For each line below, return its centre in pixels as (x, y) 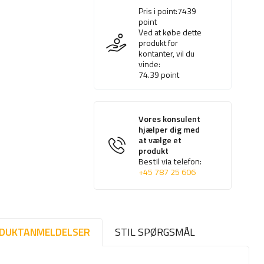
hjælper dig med (169, 130)
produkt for (159, 43)
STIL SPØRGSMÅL (155, 232)
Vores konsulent (170, 119)
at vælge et (160, 141)
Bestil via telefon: (170, 162)
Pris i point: (158, 11)
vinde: (150, 64)
